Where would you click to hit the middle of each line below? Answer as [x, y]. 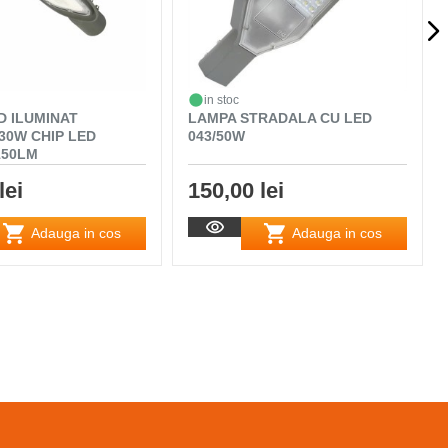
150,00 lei [236, 190]
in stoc [222, 99]
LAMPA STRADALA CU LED [280, 117]
